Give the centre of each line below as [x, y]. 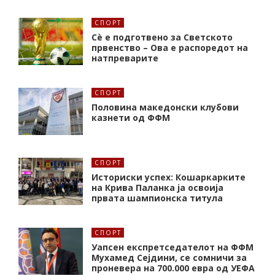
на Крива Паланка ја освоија [157, 188]
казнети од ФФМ [131, 118]
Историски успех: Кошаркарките [168, 177]
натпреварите [125, 58]
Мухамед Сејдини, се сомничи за [169, 258]
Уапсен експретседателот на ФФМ [172, 247]
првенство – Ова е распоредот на [170, 48]
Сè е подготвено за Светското [162, 37]
